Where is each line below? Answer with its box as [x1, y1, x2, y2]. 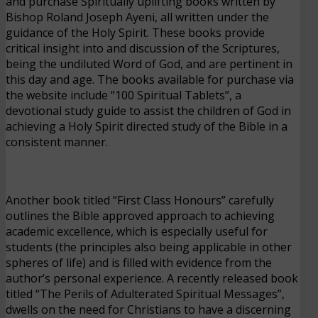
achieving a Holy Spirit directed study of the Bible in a [6, 118, 287, 134]
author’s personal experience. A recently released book [6, 270, 298, 286]
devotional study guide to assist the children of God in [6, 102, 291, 119]
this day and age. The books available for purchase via [6, 71, 294, 87]
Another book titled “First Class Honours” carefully [6, 192, 274, 208]
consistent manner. [6, 133, 111, 150]
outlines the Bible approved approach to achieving [6, 207, 275, 224]
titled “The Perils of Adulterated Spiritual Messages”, [6, 285, 285, 302]
